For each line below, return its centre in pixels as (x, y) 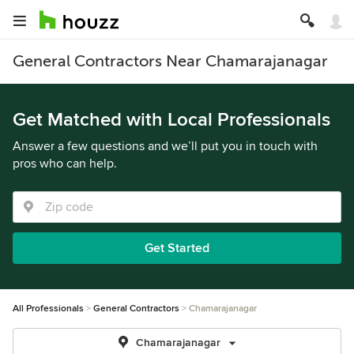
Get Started (177, 248)
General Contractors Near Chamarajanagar (170, 61)
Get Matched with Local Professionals (171, 120)
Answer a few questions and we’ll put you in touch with (165, 146)
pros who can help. (65, 164)
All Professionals (48, 309)
